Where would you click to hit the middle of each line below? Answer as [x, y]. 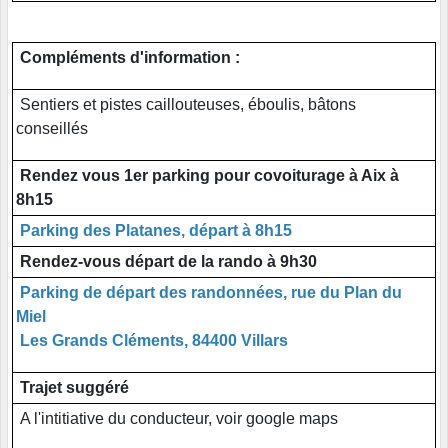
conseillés [54, 128]
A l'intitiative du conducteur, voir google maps [177, 418]
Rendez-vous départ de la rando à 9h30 [166, 261]
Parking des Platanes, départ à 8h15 [154, 230]
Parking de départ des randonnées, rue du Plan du [209, 292]
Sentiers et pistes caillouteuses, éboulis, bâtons [186, 104]
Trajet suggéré [72, 387]
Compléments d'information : [130, 57]
